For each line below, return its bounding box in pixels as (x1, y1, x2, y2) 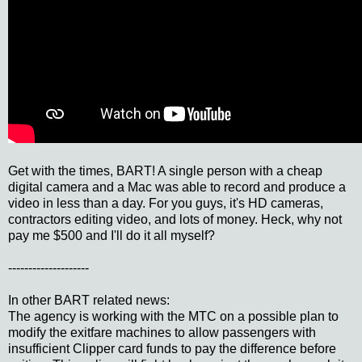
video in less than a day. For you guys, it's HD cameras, (8, 196, 323, 210)
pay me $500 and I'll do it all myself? (8, 228, 215, 242)
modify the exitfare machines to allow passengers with (8, 325, 316, 339)
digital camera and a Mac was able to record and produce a (8, 179, 346, 194)
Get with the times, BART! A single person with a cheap (8, 163, 322, 178)
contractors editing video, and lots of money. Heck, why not (8, 212, 342, 226)
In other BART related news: (8, 293, 170, 307)
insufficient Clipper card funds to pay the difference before (8, 341, 336, 356)
